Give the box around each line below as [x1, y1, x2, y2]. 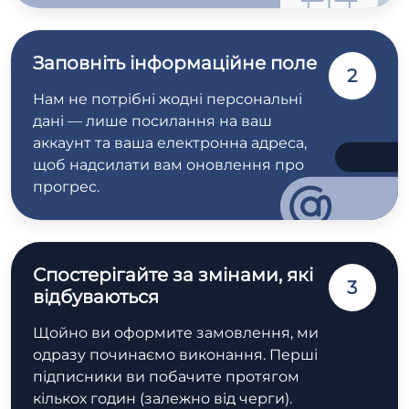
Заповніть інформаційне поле [33, 52, 317, 75]
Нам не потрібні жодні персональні [33, 90, 302, 109]
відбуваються [33, 286, 159, 309]
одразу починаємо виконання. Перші [33, 346, 318, 364]
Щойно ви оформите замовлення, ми [33, 324, 319, 342]
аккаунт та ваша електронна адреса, [33, 134, 307, 152]
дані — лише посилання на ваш [33, 112, 272, 131]
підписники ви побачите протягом [33, 368, 299, 386]
